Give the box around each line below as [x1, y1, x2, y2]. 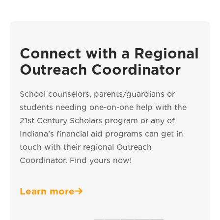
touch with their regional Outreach [20, 142, 152, 152]
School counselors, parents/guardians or [20, 89, 175, 99]
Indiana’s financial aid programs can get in [20, 129, 183, 138]
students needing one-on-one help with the [20, 103, 187, 112]
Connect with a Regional [20, 45, 199, 62]
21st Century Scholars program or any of [20, 116, 175, 125]
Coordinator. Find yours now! [20, 156, 132, 165]
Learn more [20, 186, 75, 197]
